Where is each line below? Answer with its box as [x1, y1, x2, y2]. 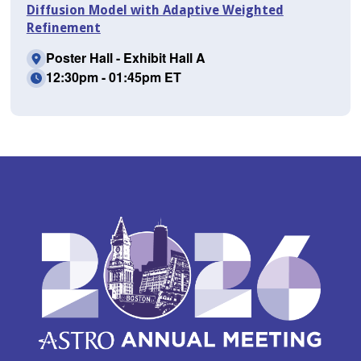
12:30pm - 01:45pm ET [45, 68, 181, 87]
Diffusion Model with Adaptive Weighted [26, 2, 284, 19]
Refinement [26, 20, 101, 36]
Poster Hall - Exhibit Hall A [45, 48, 205, 68]
